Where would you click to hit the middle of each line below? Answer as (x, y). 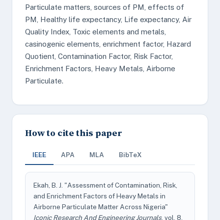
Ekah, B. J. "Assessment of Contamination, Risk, (105, 185)
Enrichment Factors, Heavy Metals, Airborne (100, 69)
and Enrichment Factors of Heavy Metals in (99, 196)
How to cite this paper (74, 133)
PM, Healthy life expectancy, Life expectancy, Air (108, 19)
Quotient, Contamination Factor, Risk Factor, (99, 56)
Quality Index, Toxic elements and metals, (96, 32)
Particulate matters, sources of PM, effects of (105, 7)
